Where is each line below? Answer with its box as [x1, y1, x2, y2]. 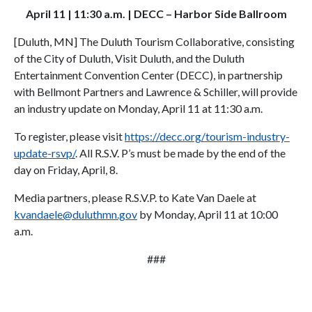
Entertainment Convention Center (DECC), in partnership [14, 68, 283, 81]
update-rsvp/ [14, 146, 75, 159]
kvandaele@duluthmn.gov [14, 208, 137, 221]
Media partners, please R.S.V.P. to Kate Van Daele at [14, 191, 256, 204]
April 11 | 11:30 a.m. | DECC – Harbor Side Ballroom [25, 7, 287, 20]
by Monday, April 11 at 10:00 [137, 208, 278, 221]
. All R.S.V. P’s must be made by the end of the [75, 146, 286, 159]
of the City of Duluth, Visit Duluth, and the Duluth [14, 52, 244, 65]
